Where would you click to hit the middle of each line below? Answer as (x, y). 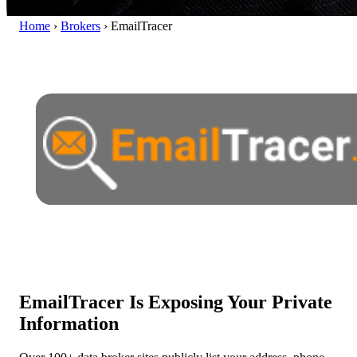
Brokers (80, 25)
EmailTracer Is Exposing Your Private (176, 302)
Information (69, 323)
